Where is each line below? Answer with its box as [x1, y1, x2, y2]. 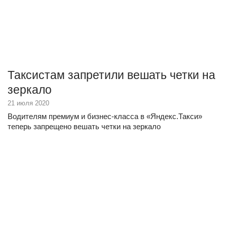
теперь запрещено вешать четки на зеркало [8, 122, 161, 131]
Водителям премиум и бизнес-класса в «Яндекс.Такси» [8, 112, 202, 121]
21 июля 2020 [8, 99, 49, 107]
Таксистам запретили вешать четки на [8, 68, 215, 82]
